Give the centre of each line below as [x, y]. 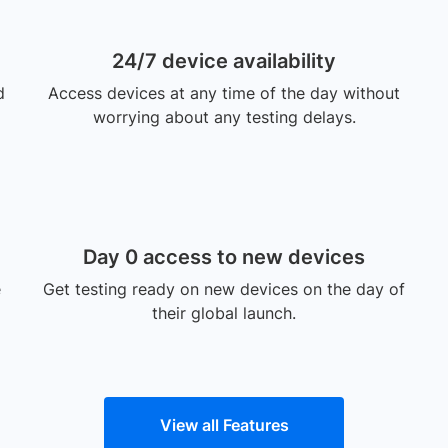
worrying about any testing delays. [224, 117]
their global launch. [224, 313]
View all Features [224, 425]
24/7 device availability [224, 61]
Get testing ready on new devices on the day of [224, 289]
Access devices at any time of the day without [224, 93]
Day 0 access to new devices [224, 257]
